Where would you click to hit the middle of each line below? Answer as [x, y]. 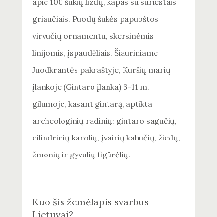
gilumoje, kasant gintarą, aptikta [93, 104]
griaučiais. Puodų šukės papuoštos [96, 19]
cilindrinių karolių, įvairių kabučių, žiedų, [107, 138]
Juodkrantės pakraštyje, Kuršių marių [102, 70]
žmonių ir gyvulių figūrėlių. [82, 155]
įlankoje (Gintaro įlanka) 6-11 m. [91, 87]
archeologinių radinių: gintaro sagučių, [105, 121]
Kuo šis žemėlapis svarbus [91, 202]
